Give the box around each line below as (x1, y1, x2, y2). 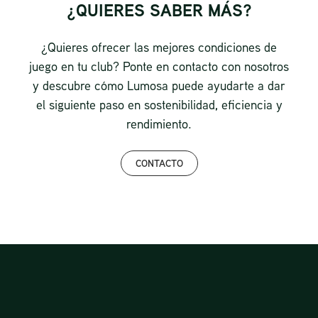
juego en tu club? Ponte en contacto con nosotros (29, 57, 289, 75)
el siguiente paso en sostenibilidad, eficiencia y (35, 95, 283, 113)
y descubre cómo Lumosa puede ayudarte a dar (33, 76, 285, 94)
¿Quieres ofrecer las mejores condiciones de (41, 38, 277, 55)
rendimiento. (126, 114, 192, 132)
